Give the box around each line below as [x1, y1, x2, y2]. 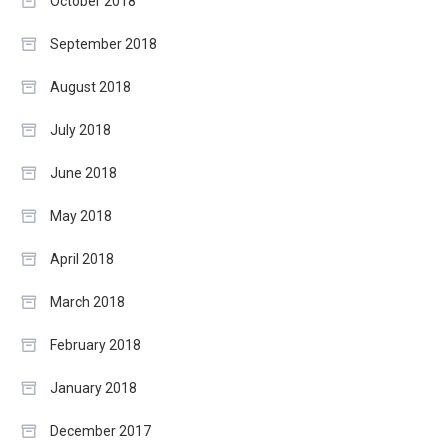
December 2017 [50, 422, 151, 439]
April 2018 [50, 250, 114, 267]
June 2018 [50, 164, 117, 181]
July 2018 [50, 121, 111, 138]
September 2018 [50, 35, 157, 52]
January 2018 [50, 379, 137, 396]
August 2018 [50, 78, 131, 95]
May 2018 [50, 207, 112, 224]
